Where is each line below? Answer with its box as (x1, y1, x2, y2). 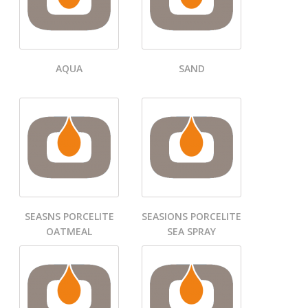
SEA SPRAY (167, 225, 216, 239)
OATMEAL (46, 225, 92, 239)
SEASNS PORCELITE (24, 210, 114, 223)
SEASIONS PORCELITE (142, 210, 241, 223)
